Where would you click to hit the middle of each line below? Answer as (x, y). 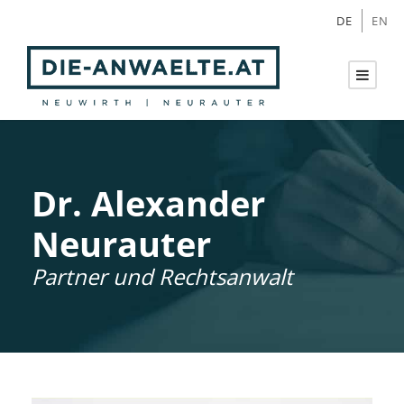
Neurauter (121, 243)
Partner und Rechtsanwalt (162, 276)
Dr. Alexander (148, 202)
